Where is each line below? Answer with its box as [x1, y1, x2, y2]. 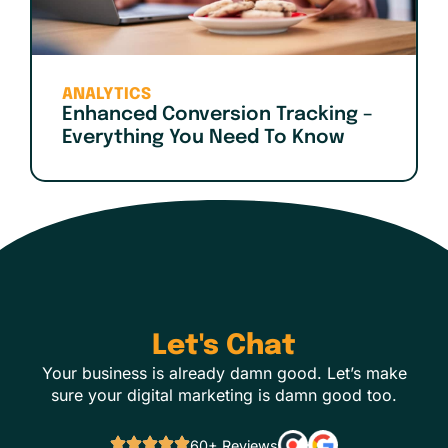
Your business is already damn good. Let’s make [41, 362, 407, 383]
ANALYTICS [62, 86, 151, 104]
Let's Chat [152, 331, 296, 361]
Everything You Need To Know [62, 128, 344, 149]
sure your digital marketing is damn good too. [51, 384, 397, 405]
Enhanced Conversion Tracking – [62, 105, 373, 126]
